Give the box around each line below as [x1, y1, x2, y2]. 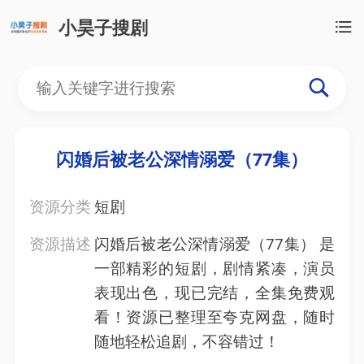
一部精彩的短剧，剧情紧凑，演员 [93, 258, 336, 279]
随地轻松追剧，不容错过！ [93, 331, 279, 353]
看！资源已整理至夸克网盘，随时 [93, 306, 336, 328]
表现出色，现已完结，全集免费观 [93, 282, 336, 304]
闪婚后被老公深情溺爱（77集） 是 [93, 233, 336, 255]
